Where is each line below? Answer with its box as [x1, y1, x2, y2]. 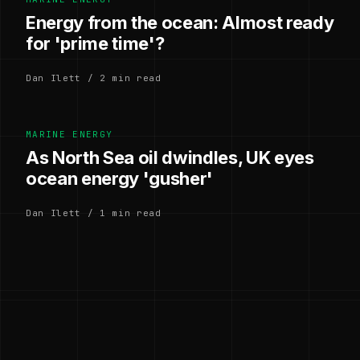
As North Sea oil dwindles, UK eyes [26, 146, 314, 168]
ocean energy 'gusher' [26, 167, 214, 189]
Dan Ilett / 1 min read [26, 207, 162, 219]
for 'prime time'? [26, 32, 165, 54]
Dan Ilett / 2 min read [26, 72, 162, 84]
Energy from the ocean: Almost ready [26, 11, 334, 33]
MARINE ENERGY [26, 128, 113, 140]
